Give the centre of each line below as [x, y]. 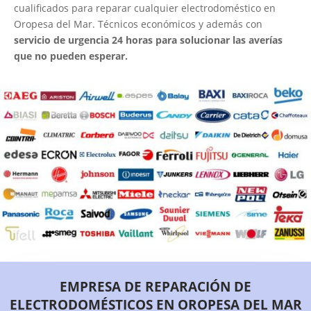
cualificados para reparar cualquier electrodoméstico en [145, 8]
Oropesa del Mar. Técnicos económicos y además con [138, 24]
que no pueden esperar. [71, 56]
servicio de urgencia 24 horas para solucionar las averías [148, 40]
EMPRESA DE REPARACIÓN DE [155, 286]
